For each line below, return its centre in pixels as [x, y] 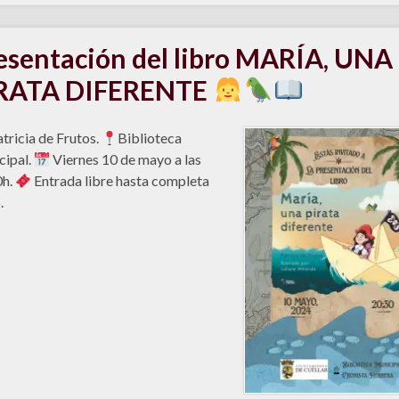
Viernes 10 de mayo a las [125, 159]
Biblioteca [149, 137]
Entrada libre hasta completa [120, 180]
